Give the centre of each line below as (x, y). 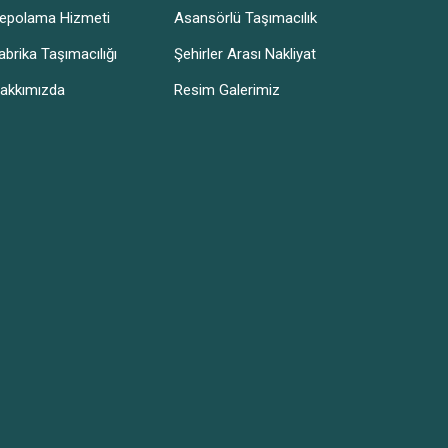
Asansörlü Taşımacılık (245, 17)
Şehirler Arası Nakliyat (245, 53)
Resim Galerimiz (227, 89)
